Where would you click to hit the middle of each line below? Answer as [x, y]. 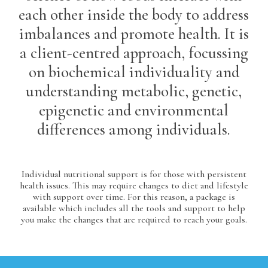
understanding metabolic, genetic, [134, 91]
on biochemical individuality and [134, 72]
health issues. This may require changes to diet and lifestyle [134, 185]
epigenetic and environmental [134, 110]
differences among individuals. [134, 129]
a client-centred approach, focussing [134, 53]
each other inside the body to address [134, 14]
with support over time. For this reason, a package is [134, 197]
